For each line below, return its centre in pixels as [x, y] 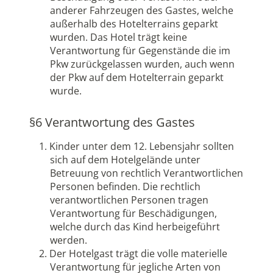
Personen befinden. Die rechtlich [125, 186]
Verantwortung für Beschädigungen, [133, 213]
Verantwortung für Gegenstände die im [140, 51]
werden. [69, 240]
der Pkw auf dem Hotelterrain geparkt [137, 78]
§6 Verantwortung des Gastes [112, 122]
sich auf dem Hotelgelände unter [125, 159]
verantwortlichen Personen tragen [129, 200]
